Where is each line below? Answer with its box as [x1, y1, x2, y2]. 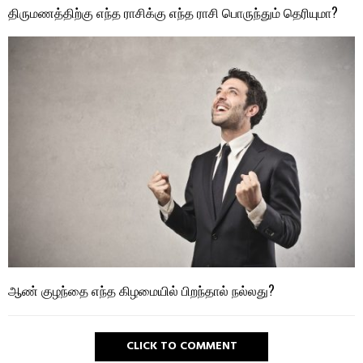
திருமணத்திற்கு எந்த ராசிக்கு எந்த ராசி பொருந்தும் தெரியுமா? [8, 2, 338, 23]
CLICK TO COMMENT [126, 337, 237, 357]
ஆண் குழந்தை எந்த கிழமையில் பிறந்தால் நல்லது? [8, 280, 275, 301]
